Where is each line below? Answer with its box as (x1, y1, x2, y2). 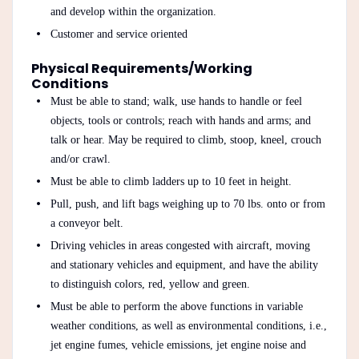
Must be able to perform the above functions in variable (50, 300, 303, 313)
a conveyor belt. (50, 216, 123, 229)
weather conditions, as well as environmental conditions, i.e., (50, 319, 327, 332)
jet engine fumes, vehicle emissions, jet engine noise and (50, 338, 306, 351)
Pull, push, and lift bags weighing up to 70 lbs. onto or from (50, 197, 325, 210)
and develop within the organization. (50, 5, 216, 18)
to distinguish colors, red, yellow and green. (50, 277, 250, 290)
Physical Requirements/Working (30, 58, 252, 78)
